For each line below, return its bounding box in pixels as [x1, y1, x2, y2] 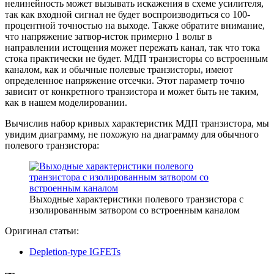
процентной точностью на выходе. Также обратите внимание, [5, 20, 265, 31]
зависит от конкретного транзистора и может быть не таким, [5, 86, 259, 97]
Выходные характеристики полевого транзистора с [29, 193, 243, 204]
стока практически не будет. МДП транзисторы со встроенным [5, 53, 268, 64]
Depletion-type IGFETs [29, 246, 120, 257]
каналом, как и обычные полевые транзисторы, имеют [5, 64, 233, 75]
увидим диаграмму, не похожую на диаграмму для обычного [5, 128, 259, 139]
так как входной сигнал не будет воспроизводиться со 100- [5, 9, 250, 20]
